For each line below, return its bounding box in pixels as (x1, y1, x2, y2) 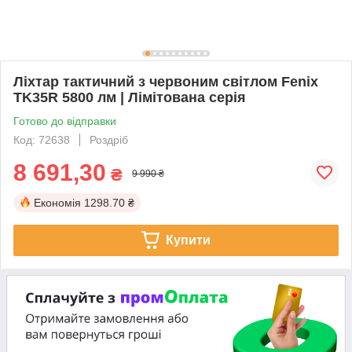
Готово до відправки (13, 114, 116, 127)
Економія (34, 196, 81, 209)
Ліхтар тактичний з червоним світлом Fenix (13, 73, 318, 90)
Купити (165, 233, 211, 247)
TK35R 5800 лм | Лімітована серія (13, 89, 246, 105)
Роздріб (90, 133, 128, 146)
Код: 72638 (13, 133, 70, 146)
